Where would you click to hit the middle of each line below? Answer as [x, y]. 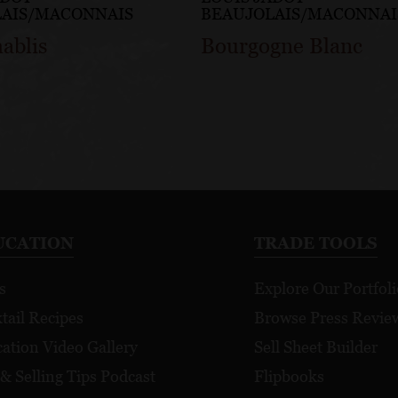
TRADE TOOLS [315, 243]
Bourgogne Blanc [282, 46]
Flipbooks [289, 377]
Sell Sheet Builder [315, 347]
